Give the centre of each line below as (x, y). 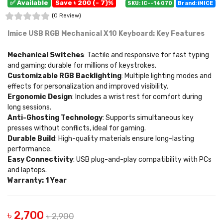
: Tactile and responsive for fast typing (147, 55)
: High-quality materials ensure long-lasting (125, 139)
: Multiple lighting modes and (167, 76)
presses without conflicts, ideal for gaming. (77, 128)
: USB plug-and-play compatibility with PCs (142, 160)
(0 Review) (66, 16)
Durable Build (31, 139)
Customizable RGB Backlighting (64, 76)
